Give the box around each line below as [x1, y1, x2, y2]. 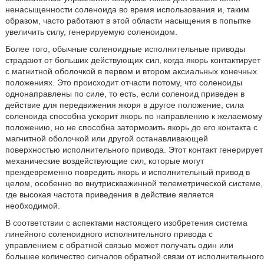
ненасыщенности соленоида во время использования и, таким [5, 4, 249, 14]
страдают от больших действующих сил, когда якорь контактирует [5, 55, 260, 65]
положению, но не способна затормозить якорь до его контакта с [5, 122, 258, 132]
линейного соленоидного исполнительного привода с [5, 229, 213, 239]
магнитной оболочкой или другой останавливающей [5, 133, 208, 143]
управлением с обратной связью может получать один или [5, 240, 233, 250]
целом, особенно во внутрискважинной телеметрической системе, [5, 178, 263, 188]
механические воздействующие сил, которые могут [5, 156, 204, 166]
